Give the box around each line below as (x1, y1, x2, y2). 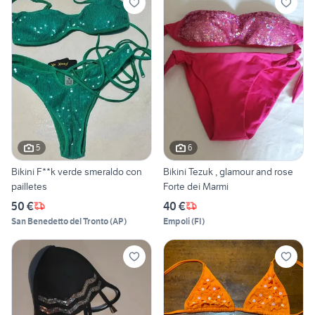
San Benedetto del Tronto (11, 215, 108, 226)
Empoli (163, 215, 190, 226)
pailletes (11, 179, 47, 193)
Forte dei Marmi (163, 179, 229, 193)
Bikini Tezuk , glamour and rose (163, 165, 293, 178)
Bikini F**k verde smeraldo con (11, 165, 58, 178)
